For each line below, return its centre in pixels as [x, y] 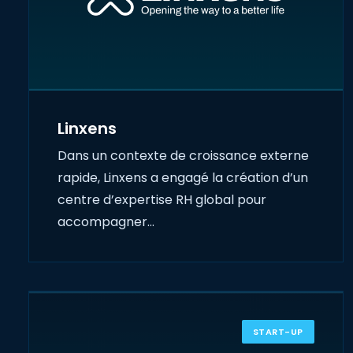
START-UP [278, 332]
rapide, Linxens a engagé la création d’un [183, 178]
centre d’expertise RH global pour [162, 200]
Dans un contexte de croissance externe [183, 156]
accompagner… [106, 222]
